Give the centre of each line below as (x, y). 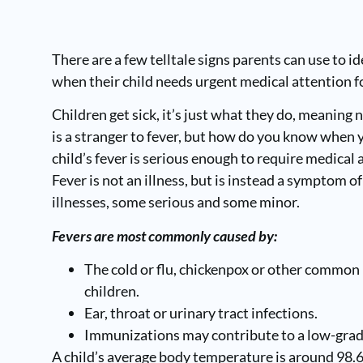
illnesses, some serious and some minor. (175, 202)
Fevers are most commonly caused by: (164, 235)
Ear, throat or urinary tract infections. (202, 313)
